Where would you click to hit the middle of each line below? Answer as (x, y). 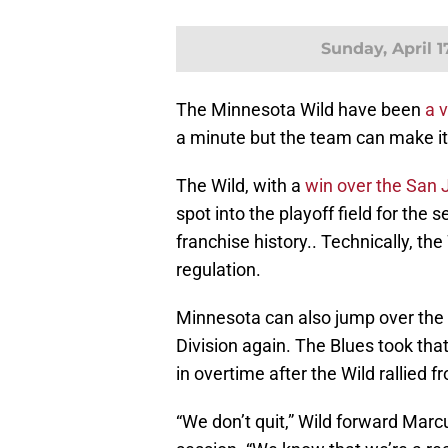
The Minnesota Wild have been (300, 110)
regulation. (218, 270)
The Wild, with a (240, 186)
